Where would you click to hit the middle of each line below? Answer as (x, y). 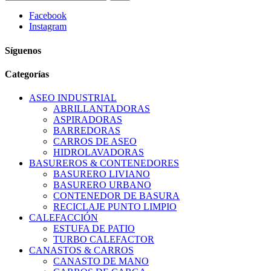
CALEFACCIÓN (64, 218)
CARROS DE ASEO (95, 142)
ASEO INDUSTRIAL (73, 98)
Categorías (27, 74)
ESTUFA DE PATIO (94, 229)
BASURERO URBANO (102, 185)
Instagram (48, 27)
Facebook (48, 16)
